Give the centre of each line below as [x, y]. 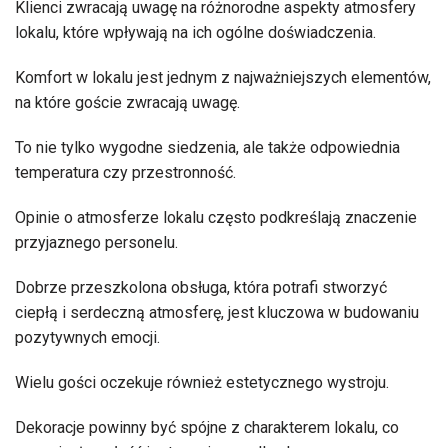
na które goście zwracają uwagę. [127, 102]
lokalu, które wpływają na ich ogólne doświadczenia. [195, 32]
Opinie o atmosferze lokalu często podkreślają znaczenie [216, 217]
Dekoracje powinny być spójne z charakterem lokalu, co [207, 427]
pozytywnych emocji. [87, 337]
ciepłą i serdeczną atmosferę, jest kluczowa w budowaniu [217, 312]
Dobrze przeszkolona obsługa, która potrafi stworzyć [201, 287]
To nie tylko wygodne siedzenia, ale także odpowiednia [207, 147]
